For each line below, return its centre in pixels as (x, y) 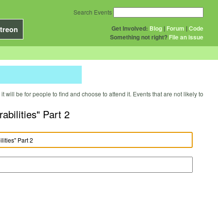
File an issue (186, 37)
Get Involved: (130, 28)
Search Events (93, 12)
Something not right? (139, 37)
